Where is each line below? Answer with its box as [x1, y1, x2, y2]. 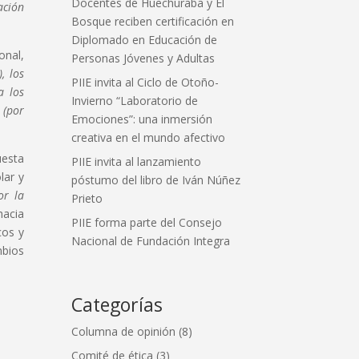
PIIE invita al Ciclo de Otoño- [71, 74, 220, 90]
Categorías [71, 291, 163, 317]
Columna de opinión [71, 323, 176, 339]
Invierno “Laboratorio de [71, 92, 199, 108]
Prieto [71, 190, 103, 206]
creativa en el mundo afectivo [71, 129, 226, 145]
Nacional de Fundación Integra [71, 232, 231, 248]
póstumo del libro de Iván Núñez [71, 171, 241, 188]
